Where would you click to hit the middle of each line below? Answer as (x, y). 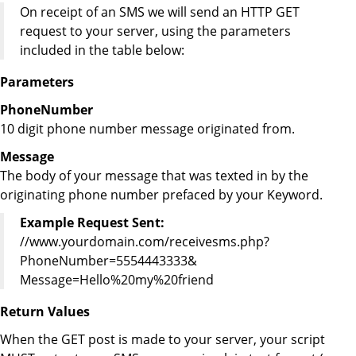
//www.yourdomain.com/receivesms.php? (145, 242)
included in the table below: (102, 50)
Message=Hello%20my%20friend (117, 280)
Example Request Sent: (92, 223)
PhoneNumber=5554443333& (108, 261)
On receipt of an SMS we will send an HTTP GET (160, 12)
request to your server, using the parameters (155, 31)
